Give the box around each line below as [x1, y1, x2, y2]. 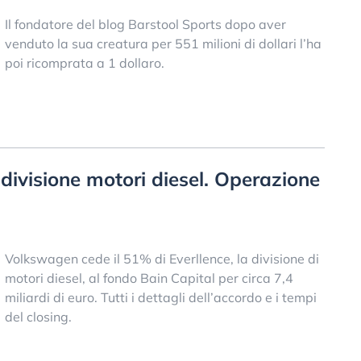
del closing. [4, 309, 72, 326]
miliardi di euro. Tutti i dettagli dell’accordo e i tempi [4, 289, 317, 306]
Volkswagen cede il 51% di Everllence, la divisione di [4, 251, 319, 268]
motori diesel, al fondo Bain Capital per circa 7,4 [4, 270, 293, 287]
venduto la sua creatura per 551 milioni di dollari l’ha [4, 35, 322, 52]
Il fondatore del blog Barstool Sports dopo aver [4, 15, 286, 32]
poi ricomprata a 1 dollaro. [4, 54, 164, 71]
